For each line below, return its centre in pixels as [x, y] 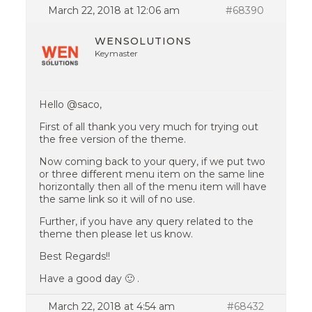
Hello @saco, [71, 104]
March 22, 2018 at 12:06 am [114, 10]
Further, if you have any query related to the [147, 221]
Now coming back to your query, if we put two [153, 162]
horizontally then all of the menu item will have [153, 187]
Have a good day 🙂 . [89, 279]
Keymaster [117, 53]
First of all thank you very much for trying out [149, 127]
